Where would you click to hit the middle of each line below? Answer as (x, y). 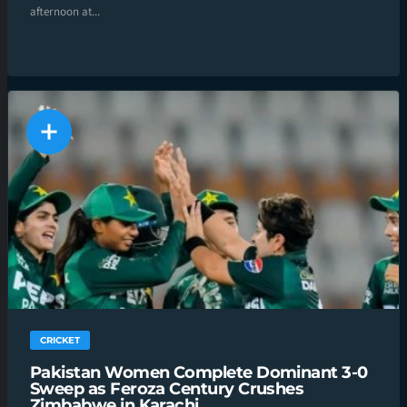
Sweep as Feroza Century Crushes (167, 389)
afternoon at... (65, 12)
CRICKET (60, 341)
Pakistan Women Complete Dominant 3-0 (199, 373)
